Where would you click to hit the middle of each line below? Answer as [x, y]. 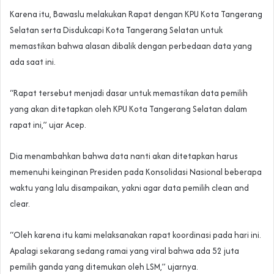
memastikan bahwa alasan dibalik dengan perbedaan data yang [131, 46]
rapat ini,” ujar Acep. [48, 125]
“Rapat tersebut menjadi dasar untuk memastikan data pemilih [129, 93]
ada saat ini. [33, 62]
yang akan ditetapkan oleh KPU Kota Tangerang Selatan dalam [128, 109]
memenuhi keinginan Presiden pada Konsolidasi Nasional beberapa [136, 172]
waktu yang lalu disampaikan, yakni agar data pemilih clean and [129, 188]
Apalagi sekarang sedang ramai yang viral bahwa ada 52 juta [124, 251]
